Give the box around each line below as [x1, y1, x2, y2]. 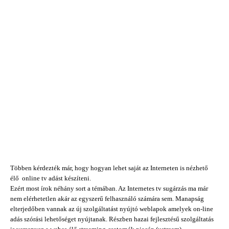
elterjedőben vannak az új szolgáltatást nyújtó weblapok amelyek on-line [10, 205, 213, 213]
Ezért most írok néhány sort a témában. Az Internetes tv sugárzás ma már [10, 185, 208, 193]
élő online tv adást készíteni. [10, 174, 91, 182]
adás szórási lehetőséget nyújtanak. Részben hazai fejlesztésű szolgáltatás [10, 215, 214, 223]
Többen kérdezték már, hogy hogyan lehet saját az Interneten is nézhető [10, 164, 208, 172]
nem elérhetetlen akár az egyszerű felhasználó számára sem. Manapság [10, 195, 204, 203]
